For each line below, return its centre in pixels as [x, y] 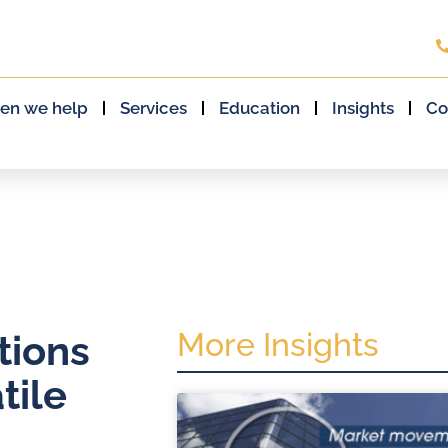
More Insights [277, 344]
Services [154, 108]
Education [260, 108]
